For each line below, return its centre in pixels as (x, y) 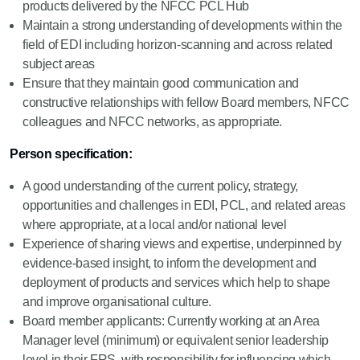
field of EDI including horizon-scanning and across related (178, 45)
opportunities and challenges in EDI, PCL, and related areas (184, 205)
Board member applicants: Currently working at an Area (171, 321)
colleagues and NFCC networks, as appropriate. (153, 122)
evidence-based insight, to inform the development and (170, 263)
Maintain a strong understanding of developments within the (182, 25)
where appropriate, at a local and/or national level (155, 225)
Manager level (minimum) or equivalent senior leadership (176, 340)
